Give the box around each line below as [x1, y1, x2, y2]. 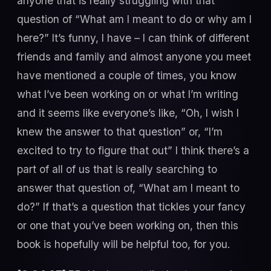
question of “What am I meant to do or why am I [17, 13, 252, 26]
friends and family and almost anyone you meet [17, 50, 251, 64]
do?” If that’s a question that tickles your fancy [17, 200, 246, 214]
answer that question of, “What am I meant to [17, 181, 240, 195]
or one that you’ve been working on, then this [17, 219, 238, 232]
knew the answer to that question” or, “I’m [17, 125, 223, 139]
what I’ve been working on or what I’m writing [17, 88, 238, 101]
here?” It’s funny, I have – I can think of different [17, 31, 249, 45]
